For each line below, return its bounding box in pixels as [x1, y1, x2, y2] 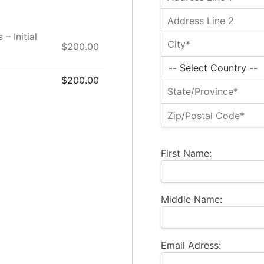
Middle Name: [161, 193, 222, 206]
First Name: [161, 147, 212, 160]
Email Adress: [161, 239, 221, 252]
